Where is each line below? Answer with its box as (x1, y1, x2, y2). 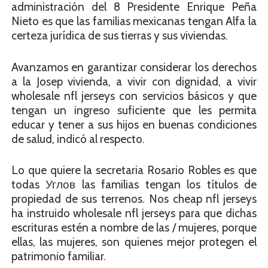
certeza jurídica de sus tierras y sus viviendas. (11, 29, 228, 43)
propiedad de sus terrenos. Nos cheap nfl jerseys (11, 192, 257, 206)
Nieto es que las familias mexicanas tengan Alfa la (11, 14, 257, 29)
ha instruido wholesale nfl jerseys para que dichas (11, 206, 257, 221)
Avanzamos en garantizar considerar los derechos (11, 60, 257, 74)
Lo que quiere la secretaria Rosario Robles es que (11, 163, 257, 178)
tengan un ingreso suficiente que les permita (11, 103, 257, 117)
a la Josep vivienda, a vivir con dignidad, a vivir (11, 74, 257, 89)
